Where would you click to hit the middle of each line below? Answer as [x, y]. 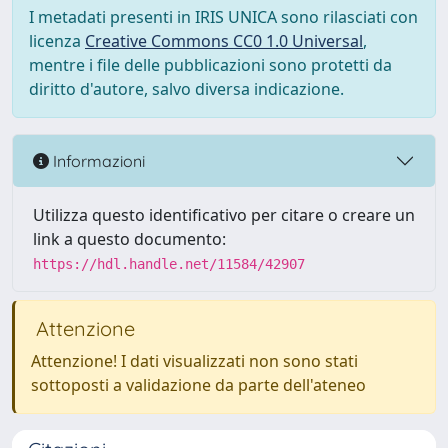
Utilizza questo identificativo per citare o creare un [224, 215]
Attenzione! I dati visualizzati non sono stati [194, 361]
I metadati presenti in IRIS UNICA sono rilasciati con [223, 17]
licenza [57, 41]
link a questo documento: [129, 239]
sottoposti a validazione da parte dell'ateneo [198, 385]
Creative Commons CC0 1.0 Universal [224, 41]
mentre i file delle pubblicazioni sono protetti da [210, 65]
